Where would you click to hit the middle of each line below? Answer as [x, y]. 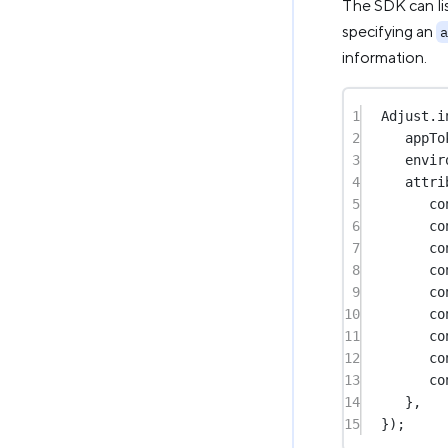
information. [384, 57]
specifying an [389, 31]
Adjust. [409, 115]
